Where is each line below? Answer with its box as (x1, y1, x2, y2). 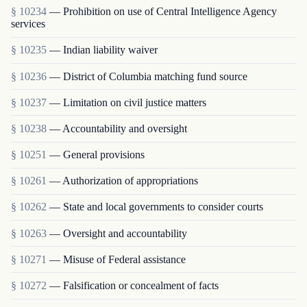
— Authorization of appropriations (49, 175, 198, 187)
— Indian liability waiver (49, 44, 158, 56)
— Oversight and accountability (49, 227, 187, 239)
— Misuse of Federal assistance (49, 253, 186, 265)
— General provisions (49, 149, 145, 161)
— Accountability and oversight (49, 122, 187, 134)
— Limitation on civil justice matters (49, 96, 206, 108)
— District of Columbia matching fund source (49, 70, 247, 82)
